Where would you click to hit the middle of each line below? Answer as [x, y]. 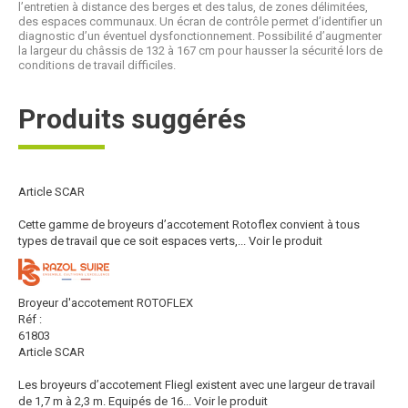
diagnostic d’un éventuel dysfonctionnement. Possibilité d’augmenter [200, 36]
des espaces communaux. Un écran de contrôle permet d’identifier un [200, 21]
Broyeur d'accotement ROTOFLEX [106, 303]
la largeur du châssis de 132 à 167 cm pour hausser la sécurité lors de [200, 51]
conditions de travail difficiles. [97, 65]
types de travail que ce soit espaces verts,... [132, 241]
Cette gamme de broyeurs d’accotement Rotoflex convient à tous [189, 224]
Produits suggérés [132, 119]
